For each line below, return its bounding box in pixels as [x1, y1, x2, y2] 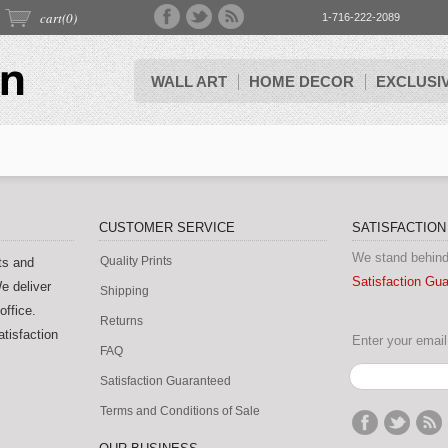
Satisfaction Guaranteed [100, 374, 231, 388]
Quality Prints [100, 254, 172, 268]
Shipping [100, 284, 149, 298]
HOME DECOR [249, 73, 354, 90]
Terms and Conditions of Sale [100, 404, 260, 418]
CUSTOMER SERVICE [99, 220, 235, 235]
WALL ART [151, 73, 227, 90]
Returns [100, 314, 143, 328]
